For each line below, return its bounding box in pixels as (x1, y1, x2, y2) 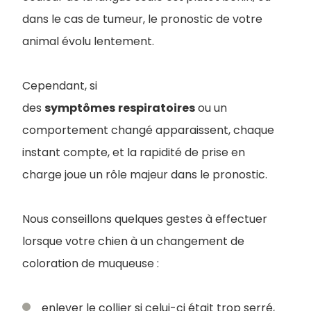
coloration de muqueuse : (22, 255, 162, 271)
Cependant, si (22, 77, 97, 94)
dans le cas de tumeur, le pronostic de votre (22, 10, 262, 27)
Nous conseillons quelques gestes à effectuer (22, 210, 267, 227)
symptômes (44, 99, 115, 116)
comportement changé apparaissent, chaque (22, 121, 274, 138)
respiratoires (118, 99, 195, 116)
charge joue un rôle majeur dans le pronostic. (22, 166, 267, 183)
